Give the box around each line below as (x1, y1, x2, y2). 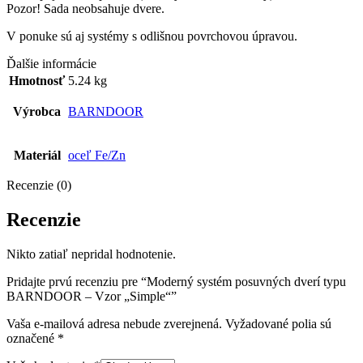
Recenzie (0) (6, 178, 71, 192)
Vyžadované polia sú (225, 316, 331, 331)
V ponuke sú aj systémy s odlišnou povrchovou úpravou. (6, 29, 297, 43)
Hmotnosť (9, 74, 65, 88)
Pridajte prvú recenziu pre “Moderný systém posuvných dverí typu (6, 274, 346, 288)
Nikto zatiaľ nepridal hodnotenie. (6, 246, 176, 261)
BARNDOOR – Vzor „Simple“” (6, 288, 177, 303)
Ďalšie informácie (6, 57, 96, 70)
